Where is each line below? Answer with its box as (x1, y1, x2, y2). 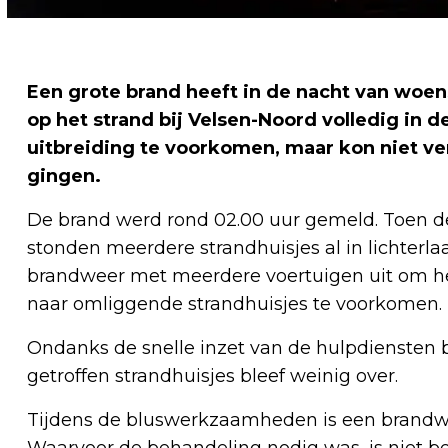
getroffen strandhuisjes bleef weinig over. (27, 364, 398, 387)
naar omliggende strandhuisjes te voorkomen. (27, 292, 442, 315)
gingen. (27, 164, 101, 187)
